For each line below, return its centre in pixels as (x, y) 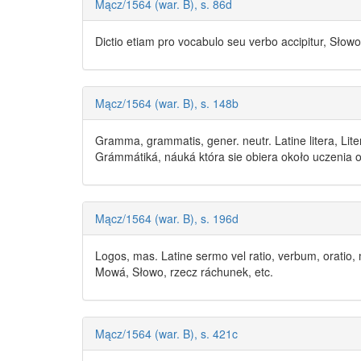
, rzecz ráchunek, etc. (218, 272)
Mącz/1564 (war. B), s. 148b (167, 104)
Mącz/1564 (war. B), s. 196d (167, 219)
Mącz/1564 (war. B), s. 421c (166, 334)
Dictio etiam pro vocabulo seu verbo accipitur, (212, 41)
